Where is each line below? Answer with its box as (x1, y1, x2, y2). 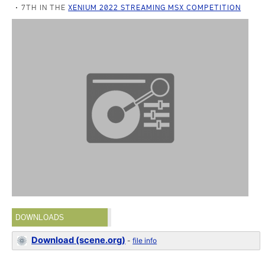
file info (132, 236, 157, 245)
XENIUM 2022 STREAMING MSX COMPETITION (68, 3, 241, 12)
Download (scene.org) (31, 235, 126, 245)
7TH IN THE (21, 3, 69, 12)
